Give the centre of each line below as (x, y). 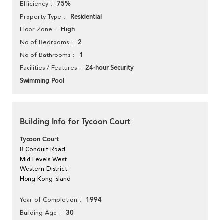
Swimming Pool (42, 81)
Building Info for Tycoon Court (75, 122)
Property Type (41, 17)
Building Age (38, 213)
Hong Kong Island (45, 179)
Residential (86, 17)
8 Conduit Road (42, 149)
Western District (43, 169)
